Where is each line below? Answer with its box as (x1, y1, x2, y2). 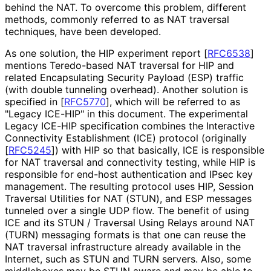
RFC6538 (207, 47, 250, 59)
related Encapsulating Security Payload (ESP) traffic (5, 71, 244, 83)
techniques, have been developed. (5, 25, 160, 38)
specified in (5, 95, 60, 108)
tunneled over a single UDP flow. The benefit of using (5, 204, 249, 217)
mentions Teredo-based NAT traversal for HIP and (5, 59, 234, 71)
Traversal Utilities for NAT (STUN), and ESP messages (5, 192, 252, 204)
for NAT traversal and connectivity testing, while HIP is (5, 155, 255, 168)
